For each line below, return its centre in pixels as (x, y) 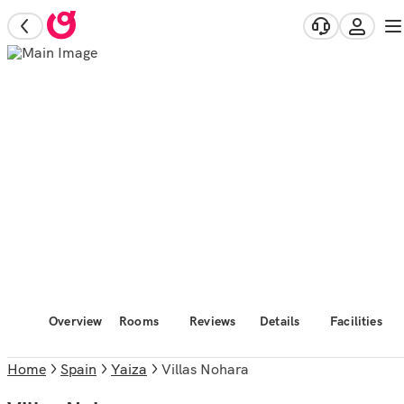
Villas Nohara (210, 369)
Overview (76, 321)
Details (280, 321)
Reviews (213, 321)
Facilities (356, 321)
